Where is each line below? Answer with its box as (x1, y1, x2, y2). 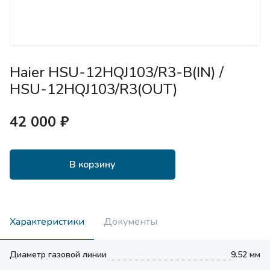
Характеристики (10, 215, 84, 228)
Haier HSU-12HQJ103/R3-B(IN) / (10, 63, 224, 82)
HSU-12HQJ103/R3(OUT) (10, 80, 178, 99)
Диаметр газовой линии (10, 249, 107, 260)
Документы (104, 215, 157, 228)
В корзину (69, 158, 116, 171)
